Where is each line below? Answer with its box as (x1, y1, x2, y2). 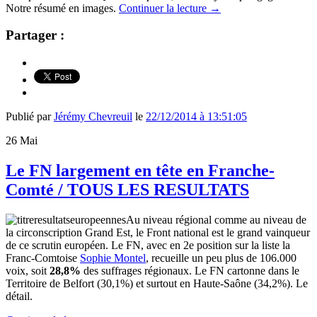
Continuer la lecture (119, 1, 209, 14)
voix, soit (6, 264, 50, 277)
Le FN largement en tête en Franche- (6, 161, 275, 180)
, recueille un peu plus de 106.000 (146, 251, 296, 264)
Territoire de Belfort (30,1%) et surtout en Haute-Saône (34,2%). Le (6, 277, 308, 289)
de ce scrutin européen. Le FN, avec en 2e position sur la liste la (6, 238, 290, 251)
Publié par (6, 110, 54, 123)
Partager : (6, 28, 64, 43)
